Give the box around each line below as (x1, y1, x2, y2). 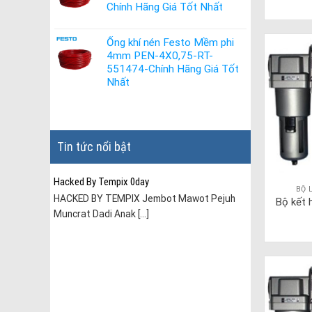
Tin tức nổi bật (57, 139, 131, 154)
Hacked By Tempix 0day (54, 175, 149, 188)
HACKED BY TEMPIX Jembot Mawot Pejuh (54, 192, 235, 204)
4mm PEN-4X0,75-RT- (107, 49, 213, 63)
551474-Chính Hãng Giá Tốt (107, 63, 239, 76)
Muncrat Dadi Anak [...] (54, 208, 149, 219)
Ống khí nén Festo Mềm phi (107, 36, 234, 49)
